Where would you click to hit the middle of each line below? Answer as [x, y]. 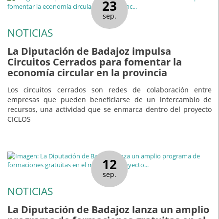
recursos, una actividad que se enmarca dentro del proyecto [109, 109]
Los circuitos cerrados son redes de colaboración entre [109, 89]
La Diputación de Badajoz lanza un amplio [108, 210]
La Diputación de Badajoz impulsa [89, 51]
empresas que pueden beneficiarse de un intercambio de [109, 99]
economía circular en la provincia [87, 73]
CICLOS [19, 119]
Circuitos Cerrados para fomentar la [95, 62]
